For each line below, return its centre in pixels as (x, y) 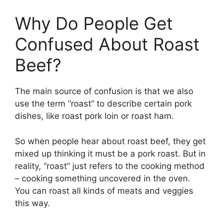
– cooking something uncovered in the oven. (103, 178)
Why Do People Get (94, 24)
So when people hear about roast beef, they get (110, 141)
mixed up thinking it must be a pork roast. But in (110, 153)
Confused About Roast (107, 44)
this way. (32, 203)
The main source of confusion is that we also (104, 91)
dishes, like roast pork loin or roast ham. (94, 116)
